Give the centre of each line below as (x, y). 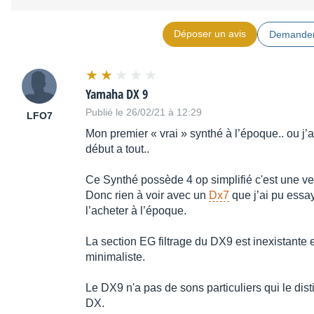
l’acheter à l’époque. (136, 211)
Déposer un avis (210, 34)
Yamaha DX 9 (117, 94)
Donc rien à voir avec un (147, 196)
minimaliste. (115, 257)
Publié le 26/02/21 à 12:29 (144, 112)
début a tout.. (117, 149)
